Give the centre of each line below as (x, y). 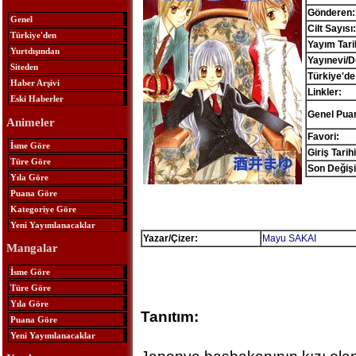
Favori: (323, 137)
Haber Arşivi (35, 83)
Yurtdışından (35, 51)
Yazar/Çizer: (170, 238)
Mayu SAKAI (289, 238)
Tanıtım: (169, 317)
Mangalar (32, 248)
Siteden (24, 67)
